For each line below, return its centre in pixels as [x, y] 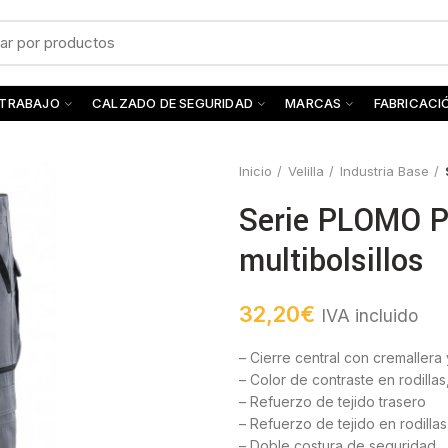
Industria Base [384, 171]
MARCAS [313, 103]
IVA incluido [369, 315]
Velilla [306, 171]
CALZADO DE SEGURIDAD [173, 103]
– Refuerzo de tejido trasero [332, 401]
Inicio [255, 171]
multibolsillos [331, 261]
